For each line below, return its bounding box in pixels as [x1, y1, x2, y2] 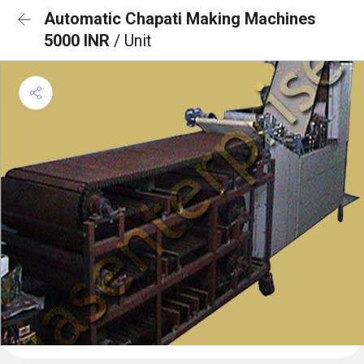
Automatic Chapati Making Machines [44, 9, 316, 28]
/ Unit [114, 31, 152, 50]
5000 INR [44, 31, 114, 50]
